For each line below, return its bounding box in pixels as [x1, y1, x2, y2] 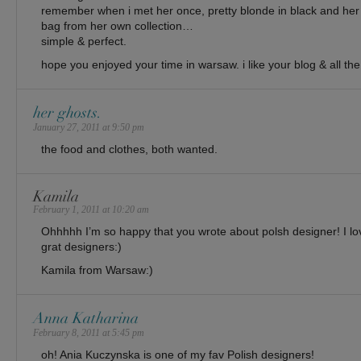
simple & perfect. [41, 35, 127, 48]
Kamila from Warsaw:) [41, 263, 153, 276]
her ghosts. [33, 103, 102, 122]
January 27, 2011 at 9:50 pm [33, 122, 144, 133]
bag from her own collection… [41, 19, 193, 32]
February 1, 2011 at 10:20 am [33, 204, 149, 215]
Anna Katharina [33, 309, 139, 328]
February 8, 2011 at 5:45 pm [33, 327, 144, 338]
